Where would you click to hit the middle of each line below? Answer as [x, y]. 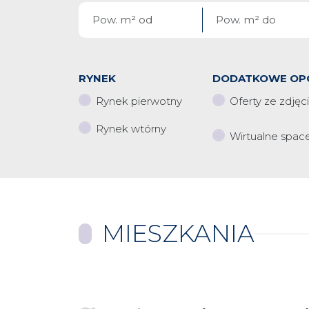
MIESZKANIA [178, 233]
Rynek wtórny [131, 129]
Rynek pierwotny [139, 101]
